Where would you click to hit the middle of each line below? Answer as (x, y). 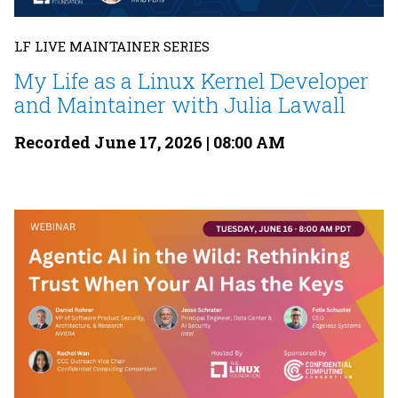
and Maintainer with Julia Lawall (180, 104)
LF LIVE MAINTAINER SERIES (112, 46)
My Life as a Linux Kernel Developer (191, 80)
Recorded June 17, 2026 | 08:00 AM (150, 142)
